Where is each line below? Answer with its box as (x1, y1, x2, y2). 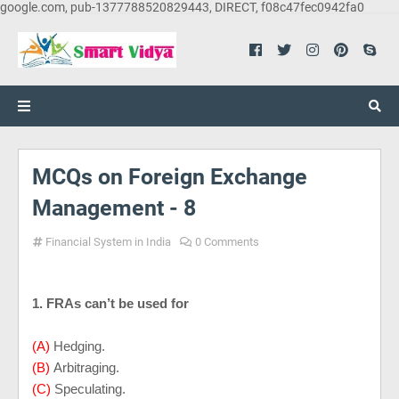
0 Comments (195, 235, 259, 248)
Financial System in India (45, 235, 171, 248)
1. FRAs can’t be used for (32, 296, 192, 311)
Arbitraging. (53, 360, 123, 375)
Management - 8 (32, 195, 196, 221)
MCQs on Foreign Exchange (32, 164, 307, 190)
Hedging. (53, 338, 109, 354)
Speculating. (54, 381, 129, 396)
